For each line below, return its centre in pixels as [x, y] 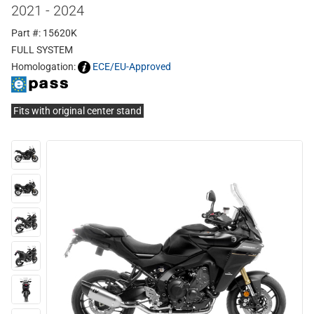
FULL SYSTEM [42, 50]
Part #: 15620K [44, 33]
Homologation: [45, 67]
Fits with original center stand [77, 111]
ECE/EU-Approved [132, 67]
